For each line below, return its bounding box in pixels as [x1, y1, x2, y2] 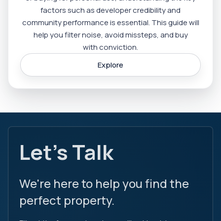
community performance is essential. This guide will [22, 17, 199, 28]
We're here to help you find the [19, 175, 189, 191]
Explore [98, 59, 123, 70]
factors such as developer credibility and [40, 4, 181, 15]
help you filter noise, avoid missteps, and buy [33, 29, 188, 40]
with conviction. [83, 41, 138, 52]
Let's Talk [19, 138, 113, 166]
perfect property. [19, 192, 114, 208]
